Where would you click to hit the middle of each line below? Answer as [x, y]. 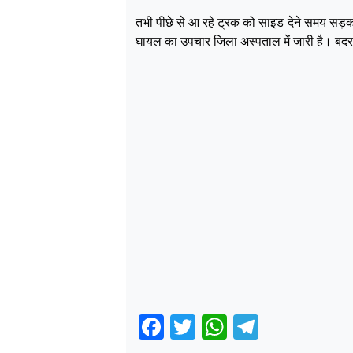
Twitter [233, 327]
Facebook [220, 327]
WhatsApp [285, 327]
